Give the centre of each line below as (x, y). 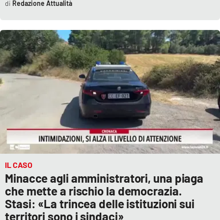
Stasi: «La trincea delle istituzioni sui (100, 203)
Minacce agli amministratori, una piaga (104, 178)
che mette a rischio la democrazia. (93, 191)
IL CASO (19, 165)
